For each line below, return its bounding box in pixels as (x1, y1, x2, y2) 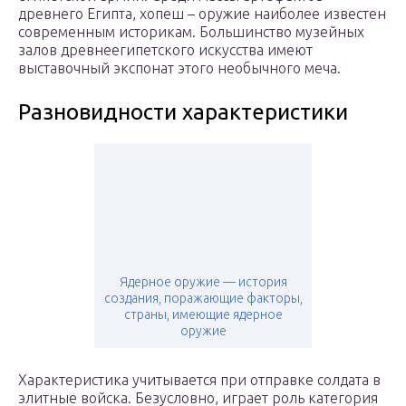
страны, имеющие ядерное (123, 307, 283, 323)
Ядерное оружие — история (119, 275, 287, 290)
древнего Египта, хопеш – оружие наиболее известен (18, 5, 386, 23)
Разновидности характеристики (18, 100, 348, 125)
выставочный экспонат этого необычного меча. (18, 60, 341, 77)
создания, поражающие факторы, (103, 291, 303, 306)
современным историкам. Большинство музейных (18, 24, 364, 41)
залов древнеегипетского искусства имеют (18, 42, 313, 59)
